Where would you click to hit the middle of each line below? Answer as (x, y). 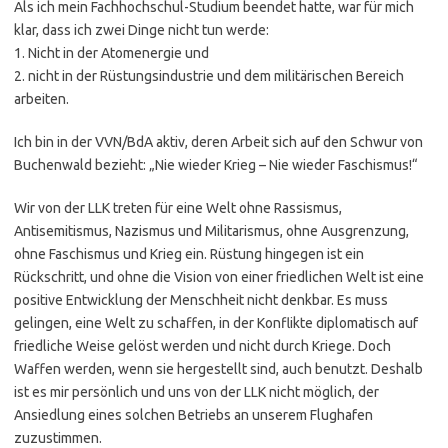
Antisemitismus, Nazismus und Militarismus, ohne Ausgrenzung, (211, 230)
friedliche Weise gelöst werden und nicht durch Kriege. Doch (202, 345)
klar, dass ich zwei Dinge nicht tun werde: (141, 29)
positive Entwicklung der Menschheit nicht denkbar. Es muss (201, 299)
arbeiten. (41, 98)
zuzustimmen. (58, 437)
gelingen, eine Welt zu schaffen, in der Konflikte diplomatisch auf (216, 322)
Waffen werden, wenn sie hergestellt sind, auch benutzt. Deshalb (218, 368)
